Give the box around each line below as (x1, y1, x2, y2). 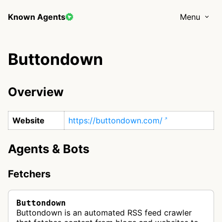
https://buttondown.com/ (68, 115, 163, 125)
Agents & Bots (8, 142, 89, 156)
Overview (8, 85, 63, 99)
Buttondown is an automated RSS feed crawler (16, 208, 192, 218)
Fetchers (8, 168, 51, 180)
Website (12, 115, 45, 125)
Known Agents (8, 12, 65, 22)
